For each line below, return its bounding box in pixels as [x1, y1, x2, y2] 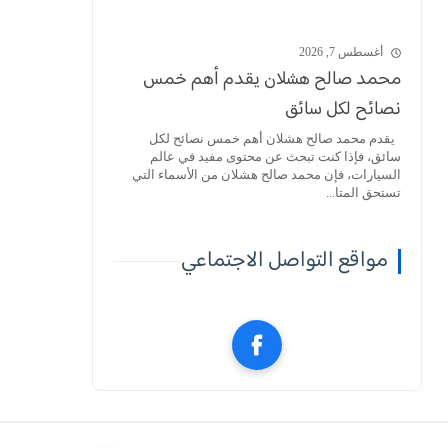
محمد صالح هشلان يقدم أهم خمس [143, 63, 401, 96]
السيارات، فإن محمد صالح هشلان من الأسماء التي [132, 167, 401, 182]
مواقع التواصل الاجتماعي [181, 242, 388, 280]
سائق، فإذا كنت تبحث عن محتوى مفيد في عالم [150, 149, 401, 164]
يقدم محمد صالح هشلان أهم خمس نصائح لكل [149, 131, 401, 146]
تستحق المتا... [326, 185, 401, 200]
